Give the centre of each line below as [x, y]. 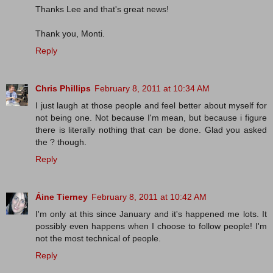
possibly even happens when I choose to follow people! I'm [151, 226]
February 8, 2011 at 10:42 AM [149, 197]
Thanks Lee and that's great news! [102, 9]
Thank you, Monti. [70, 33]
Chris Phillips [63, 88]
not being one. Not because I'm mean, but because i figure [151, 117]
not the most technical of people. [98, 238]
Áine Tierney [62, 197]
